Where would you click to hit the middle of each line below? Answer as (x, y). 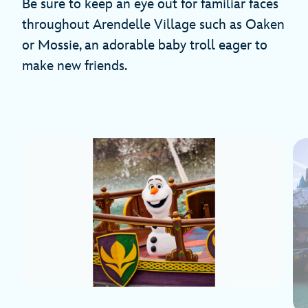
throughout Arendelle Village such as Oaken (153, 25)
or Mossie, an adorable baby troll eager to (145, 46)
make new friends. (75, 66)
